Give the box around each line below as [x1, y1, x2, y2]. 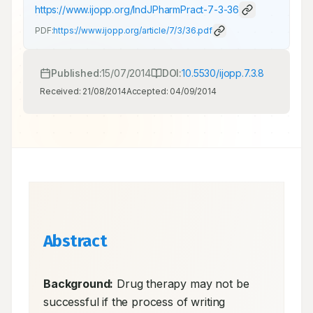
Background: [43, 277, 114, 291]
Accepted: [126, 86, 170, 96]
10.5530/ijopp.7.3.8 [182, 67, 265, 79]
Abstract [43, 231, 108, 251]
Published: [51, 67, 102, 79]
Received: [40, 86, 83, 96]
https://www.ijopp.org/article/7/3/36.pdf [53, 25, 212, 36]
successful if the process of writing [43, 295, 226, 309]
